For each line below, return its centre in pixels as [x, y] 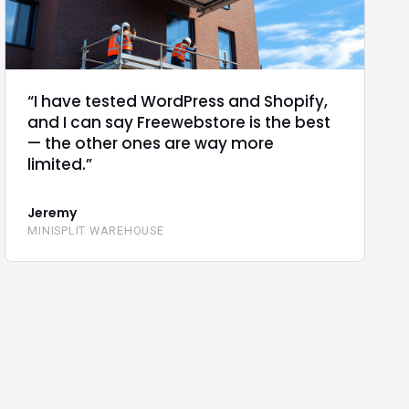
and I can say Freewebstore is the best [179, 123]
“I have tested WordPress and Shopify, [178, 102]
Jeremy [52, 213]
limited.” [60, 165]
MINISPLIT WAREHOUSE [96, 231]
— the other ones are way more [151, 144]
